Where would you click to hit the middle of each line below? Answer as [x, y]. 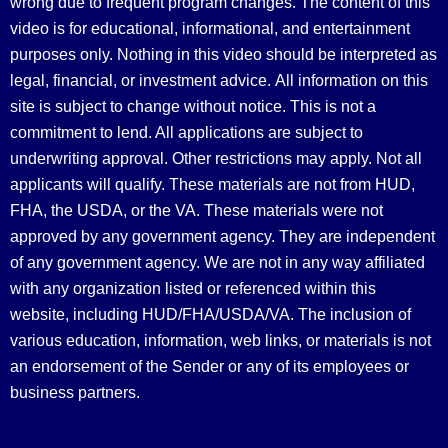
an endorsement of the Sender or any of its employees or [209, 366]
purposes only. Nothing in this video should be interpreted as [223, 54]
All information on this [351, 80]
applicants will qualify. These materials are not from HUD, [212, 184]
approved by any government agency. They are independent [222, 236]
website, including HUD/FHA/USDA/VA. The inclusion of [210, 314]
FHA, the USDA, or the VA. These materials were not [196, 210]
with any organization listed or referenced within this [193, 288]
